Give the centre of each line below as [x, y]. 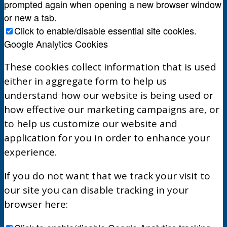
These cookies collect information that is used [110, 67]
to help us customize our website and [91, 123]
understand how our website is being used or [109, 95]
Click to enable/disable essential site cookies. [105, 30]
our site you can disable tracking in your [96, 190]
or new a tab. [30, 17]
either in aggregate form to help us [85, 81]
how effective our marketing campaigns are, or [112, 109]
